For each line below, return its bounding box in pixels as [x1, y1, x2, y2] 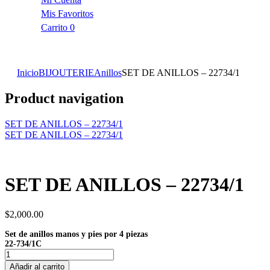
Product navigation [5, 90, 124, 106]
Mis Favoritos [41, 8, 93, 19]
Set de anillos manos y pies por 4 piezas [5, 229, 148, 239]
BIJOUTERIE [39, 67, 94, 78]
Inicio [17, 67, 39, 78]
